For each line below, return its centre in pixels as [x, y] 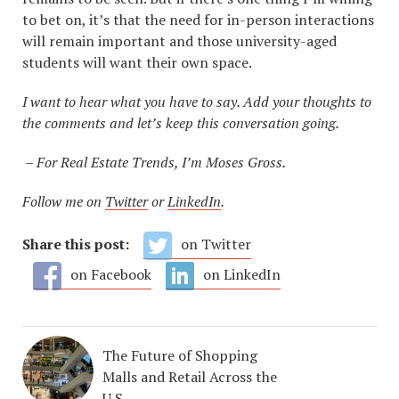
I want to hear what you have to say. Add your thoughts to [197, 102]
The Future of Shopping [180, 356]
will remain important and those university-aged [179, 41]
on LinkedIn [242, 275]
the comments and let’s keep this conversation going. [181, 123]
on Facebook [111, 275]
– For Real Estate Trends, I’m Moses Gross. [154, 163]
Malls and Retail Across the [190, 377]
